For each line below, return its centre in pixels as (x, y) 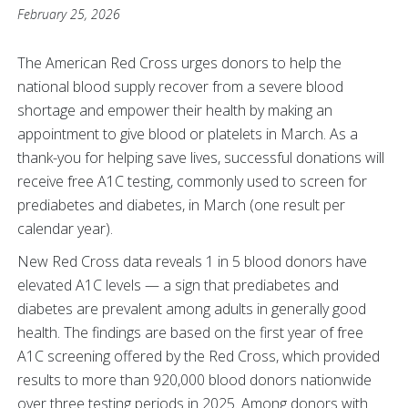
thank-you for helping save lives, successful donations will (201, 158)
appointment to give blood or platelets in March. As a (188, 134)
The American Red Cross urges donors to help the (179, 63)
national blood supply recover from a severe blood (180, 87)
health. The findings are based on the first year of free (190, 332)
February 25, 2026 (69, 14)
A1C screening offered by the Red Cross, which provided (199, 356)
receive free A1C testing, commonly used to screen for (192, 181)
